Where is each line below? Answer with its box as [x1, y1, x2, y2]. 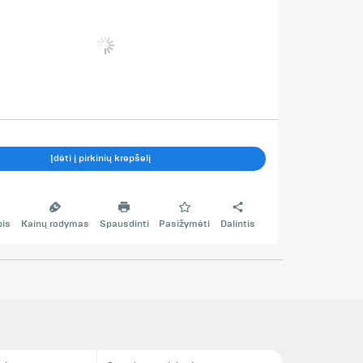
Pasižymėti [159, 218, 211, 231]
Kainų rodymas [20, 218, 89, 231]
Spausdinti [99, 218, 149, 231]
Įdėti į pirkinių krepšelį [49, 152, 151, 164]
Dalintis [220, 218, 256, 231]
